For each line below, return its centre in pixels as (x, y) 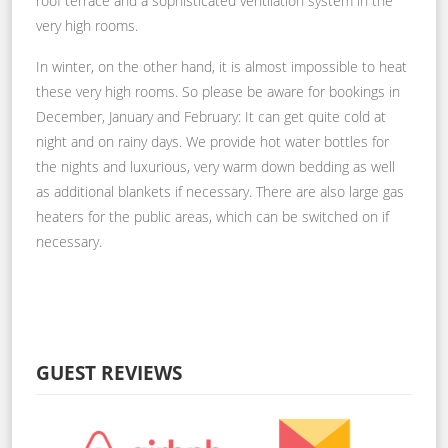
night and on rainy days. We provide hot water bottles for (212, 141)
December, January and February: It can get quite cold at (211, 116)
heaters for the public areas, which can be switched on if (212, 216)
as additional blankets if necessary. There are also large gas (220, 191)
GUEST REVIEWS (109, 372)
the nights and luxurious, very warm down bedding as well (215, 166)
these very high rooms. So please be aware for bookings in (218, 91)
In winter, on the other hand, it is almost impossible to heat (221, 66)
